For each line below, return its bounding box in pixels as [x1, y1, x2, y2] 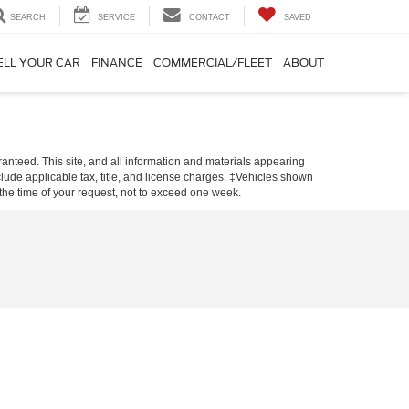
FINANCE [91, 56, 142, 70]
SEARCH [10, 13, 46, 23]
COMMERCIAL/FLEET [153, 56, 272, 70]
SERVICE [98, 13, 135, 23]
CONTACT [189, 13, 230, 23]
